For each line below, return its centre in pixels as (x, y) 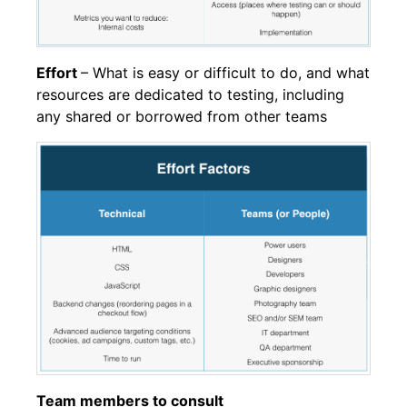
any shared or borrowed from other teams (182, 117)
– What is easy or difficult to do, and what (225, 73)
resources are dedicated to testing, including (190, 95)
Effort (59, 73)
